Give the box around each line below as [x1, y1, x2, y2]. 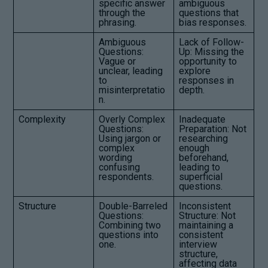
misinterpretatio [99, 84, 166, 96]
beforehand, [179, 151, 229, 163]
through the [99, 7, 146, 19]
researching [179, 132, 229, 144]
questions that [179, 7, 239, 19]
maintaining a [179, 219, 234, 231]
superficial [179, 170, 223, 182]
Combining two [99, 219, 162, 231]
